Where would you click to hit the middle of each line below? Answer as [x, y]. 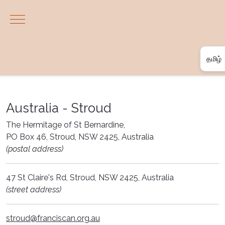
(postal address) [35, 149]
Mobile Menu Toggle [55, 18]
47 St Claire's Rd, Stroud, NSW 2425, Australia [90, 178]
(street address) [34, 190]
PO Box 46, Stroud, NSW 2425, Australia [80, 137]
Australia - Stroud [59, 108]
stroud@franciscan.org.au [53, 218]
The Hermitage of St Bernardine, [66, 125]
